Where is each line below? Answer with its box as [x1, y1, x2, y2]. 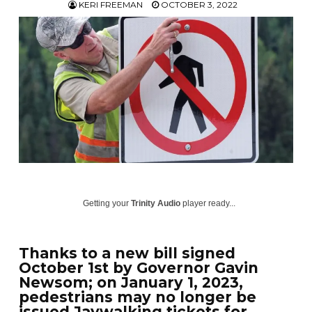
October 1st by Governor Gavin [19, 258, 259, 276]
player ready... [180, 198, 236, 209]
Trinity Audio [131, 198, 181, 209]
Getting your [83, 198, 132, 209]
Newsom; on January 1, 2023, [19, 273, 244, 291]
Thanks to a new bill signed [19, 244, 236, 262]
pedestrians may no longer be [19, 288, 257, 306]
